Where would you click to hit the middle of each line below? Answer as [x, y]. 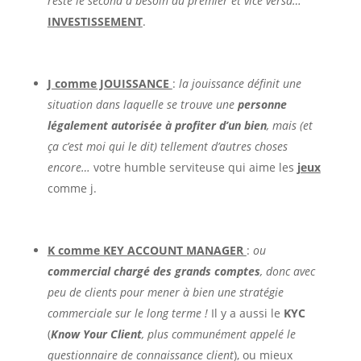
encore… [68, 167]
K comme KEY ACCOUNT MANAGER [147, 250]
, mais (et [289, 125]
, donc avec [287, 271]
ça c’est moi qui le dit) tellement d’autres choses [167, 146]
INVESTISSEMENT [95, 21]
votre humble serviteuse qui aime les [193, 167]
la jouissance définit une [240, 83]
